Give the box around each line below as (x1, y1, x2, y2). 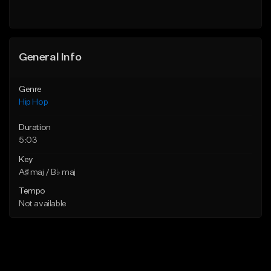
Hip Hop (19, 97, 48, 106)
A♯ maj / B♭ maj (19, 168, 76, 177)
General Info (19, 51, 82, 63)
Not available (19, 199, 67, 208)
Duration (19, 123, 51, 132)
